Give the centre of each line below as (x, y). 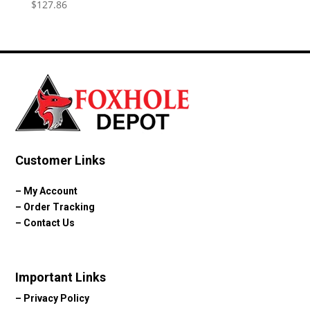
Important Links (61, 277)
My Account (51, 191)
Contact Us (49, 222)
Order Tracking (60, 207)
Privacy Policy (57, 298)
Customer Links (61, 160)
